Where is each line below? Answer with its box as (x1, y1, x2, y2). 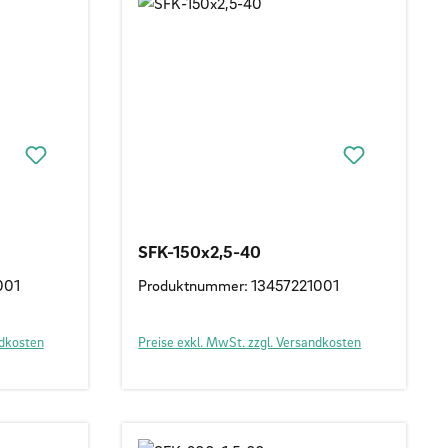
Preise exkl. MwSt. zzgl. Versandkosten (138, 332, 362, 350)
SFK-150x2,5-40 (138, 240, 262, 262)
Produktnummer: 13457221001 (138, 274, 340, 295)
